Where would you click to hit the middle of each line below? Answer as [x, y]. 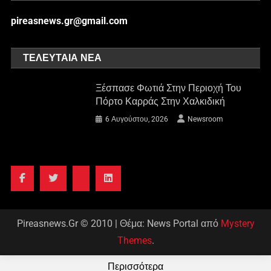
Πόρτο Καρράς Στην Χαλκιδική [161, 102]
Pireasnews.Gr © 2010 [66, 223]
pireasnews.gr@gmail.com [70, 21]
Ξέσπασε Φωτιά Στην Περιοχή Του [169, 88]
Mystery [237, 223]
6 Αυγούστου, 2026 [137, 119]
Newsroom [206, 119]
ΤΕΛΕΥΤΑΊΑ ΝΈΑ [63, 58]
